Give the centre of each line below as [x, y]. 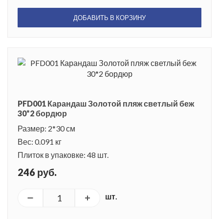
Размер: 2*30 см [46, 128]
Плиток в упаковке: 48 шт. [63, 154]
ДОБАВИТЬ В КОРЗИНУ [109, 17]
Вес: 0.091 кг [40, 141]
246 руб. [37, 172]
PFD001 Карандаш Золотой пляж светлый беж [106, 103]
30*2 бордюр [42, 113]
